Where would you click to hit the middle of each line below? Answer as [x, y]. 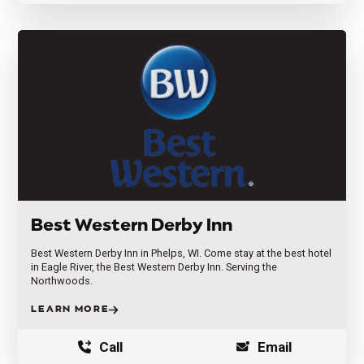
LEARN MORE [70, 310]
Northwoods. [62, 281]
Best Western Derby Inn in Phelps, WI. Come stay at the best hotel [182, 253]
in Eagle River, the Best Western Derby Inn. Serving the [154, 267]
